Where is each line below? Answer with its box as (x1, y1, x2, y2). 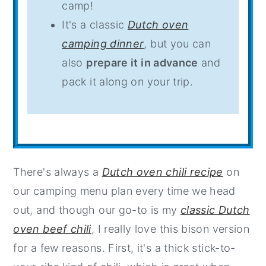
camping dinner (62, 37, 144, 50)
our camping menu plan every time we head (13, 185, 236, 198)
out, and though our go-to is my (13, 204, 180, 217)
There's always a (13, 166, 102, 179)
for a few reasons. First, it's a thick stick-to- (13, 242, 236, 255)
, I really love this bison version (91, 223, 250, 236)
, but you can (144, 37, 211, 50)
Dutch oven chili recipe (102, 166, 223, 179)
